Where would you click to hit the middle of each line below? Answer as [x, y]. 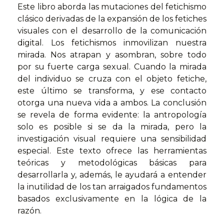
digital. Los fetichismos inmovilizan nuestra [112, 43]
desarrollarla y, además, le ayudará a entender [112, 175]
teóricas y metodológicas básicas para [112, 163]
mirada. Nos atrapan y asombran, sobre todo [112, 55]
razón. [29, 211]
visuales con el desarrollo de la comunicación [112, 31]
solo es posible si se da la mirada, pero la [112, 127]
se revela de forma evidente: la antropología [112, 115]
